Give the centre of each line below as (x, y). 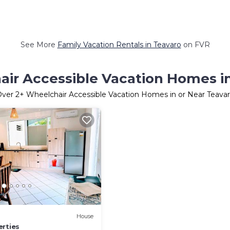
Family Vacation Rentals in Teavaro (119, 45)
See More (39, 45)
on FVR (195, 45)
